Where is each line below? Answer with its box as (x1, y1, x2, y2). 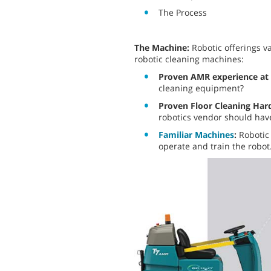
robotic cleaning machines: (134, 53, 244, 65)
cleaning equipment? (158, 82, 244, 94)
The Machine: (134, 42, 192, 54)
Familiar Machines (158, 129, 234, 141)
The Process (158, 7, 207, 19)
